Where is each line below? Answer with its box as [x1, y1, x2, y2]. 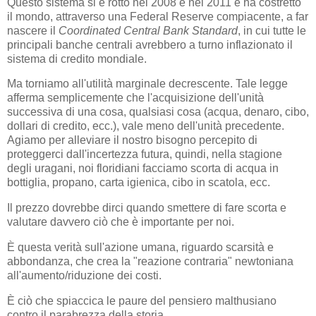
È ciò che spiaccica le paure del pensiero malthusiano [7, 294, 276, 307]
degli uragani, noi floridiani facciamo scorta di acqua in [7, 162, 279, 175]
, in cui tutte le [238, 24, 306, 37]
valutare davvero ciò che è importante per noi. [7, 216, 234, 229]
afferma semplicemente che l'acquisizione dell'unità [7, 92, 264, 104]
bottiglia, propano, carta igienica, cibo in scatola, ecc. [7, 176, 270, 189]
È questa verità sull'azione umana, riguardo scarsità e [7, 241, 274, 254]
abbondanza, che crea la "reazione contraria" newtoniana [7, 255, 293, 268]
